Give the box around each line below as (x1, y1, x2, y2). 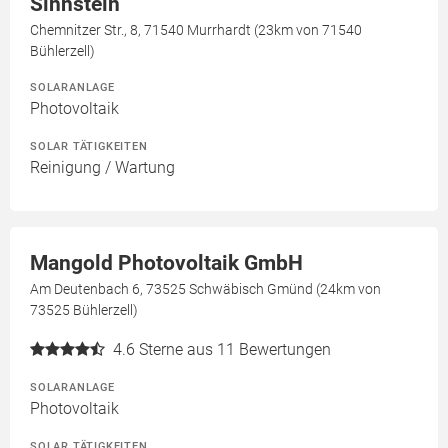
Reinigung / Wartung (30, 157, 175, 177)
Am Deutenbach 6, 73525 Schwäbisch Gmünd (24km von (30, 280, 381, 297)
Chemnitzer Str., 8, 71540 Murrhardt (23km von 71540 (30, 21, 362, 38)
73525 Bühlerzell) (30, 301, 138, 318)
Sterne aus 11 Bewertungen (139, 339, 331, 359)
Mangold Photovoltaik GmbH (30, 250, 303, 275)
